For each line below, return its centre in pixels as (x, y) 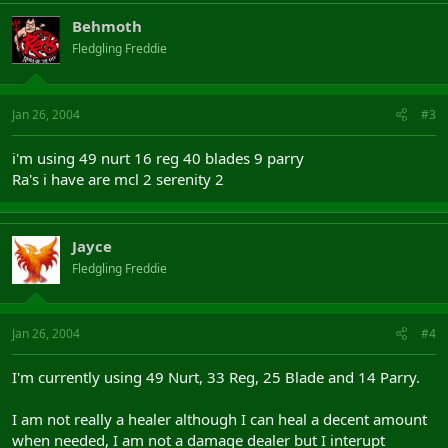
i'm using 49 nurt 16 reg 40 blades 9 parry (158, 157)
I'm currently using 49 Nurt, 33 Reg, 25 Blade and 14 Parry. (216, 377)
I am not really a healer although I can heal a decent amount (219, 419)
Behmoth (107, 26)
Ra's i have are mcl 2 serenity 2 (118, 178)
